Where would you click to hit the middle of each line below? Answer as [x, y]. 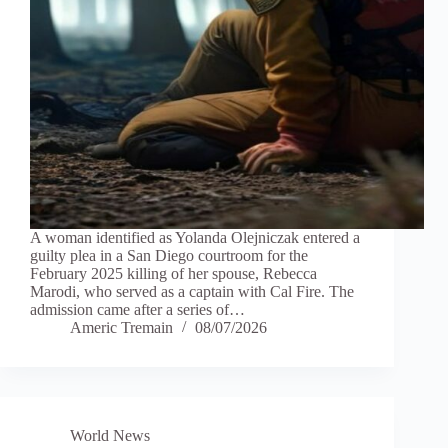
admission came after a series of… [137, 310]
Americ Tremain [121, 328]
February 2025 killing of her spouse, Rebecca [173, 274]
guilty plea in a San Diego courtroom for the [169, 256]
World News [110, 436]
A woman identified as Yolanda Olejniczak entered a [195, 238]
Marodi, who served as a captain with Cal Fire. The [192, 292]
